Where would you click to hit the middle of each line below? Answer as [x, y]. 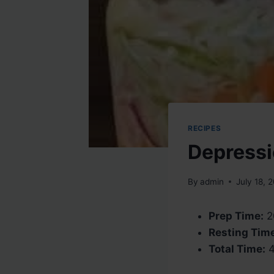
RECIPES [205, 128]
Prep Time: [236, 216]
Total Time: [237, 249]
